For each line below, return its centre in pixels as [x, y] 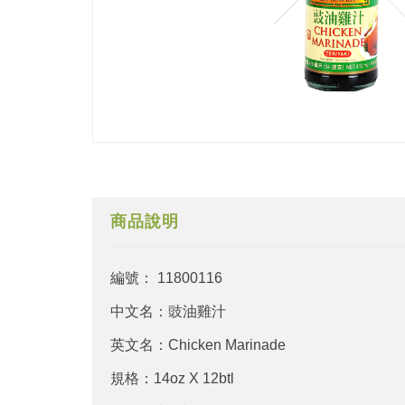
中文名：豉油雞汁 [168, 311]
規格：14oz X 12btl [172, 378]
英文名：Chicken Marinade [198, 344]
